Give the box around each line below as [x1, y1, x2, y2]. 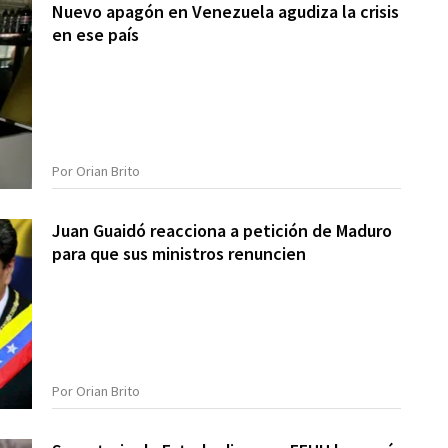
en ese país [52, 22, 140, 46]
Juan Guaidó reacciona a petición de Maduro [52, 219, 393, 243]
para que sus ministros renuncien [52, 242, 307, 266]
